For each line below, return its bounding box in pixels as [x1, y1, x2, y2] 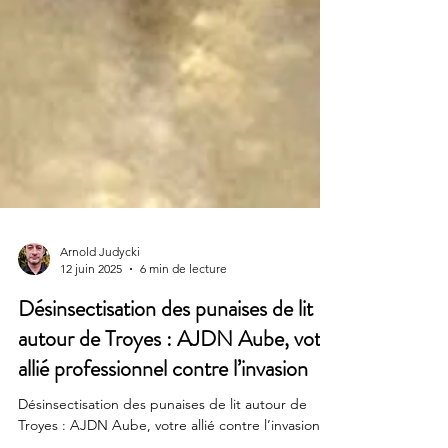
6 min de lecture [140, 309, 227, 324]
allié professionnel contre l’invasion [18, 401, 308, 432]
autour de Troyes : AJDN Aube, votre [18, 371, 338, 402]
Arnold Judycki [60, 292, 140, 307]
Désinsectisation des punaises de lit [18, 341, 313, 372]
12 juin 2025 [60, 309, 122, 324]
